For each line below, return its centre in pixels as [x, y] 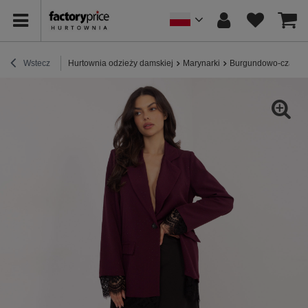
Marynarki [201, 63]
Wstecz [36, 63]
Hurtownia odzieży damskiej [121, 63]
